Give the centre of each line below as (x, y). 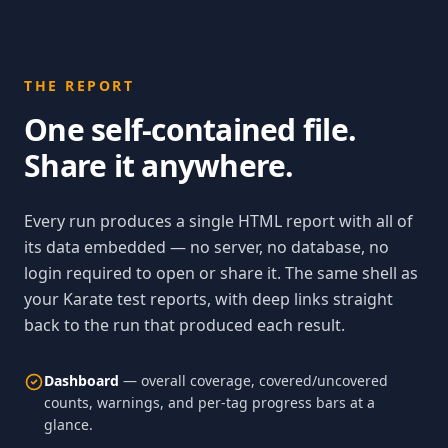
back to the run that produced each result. (184, 325)
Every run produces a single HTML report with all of (218, 221)
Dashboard (81, 380)
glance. (68, 424)
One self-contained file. (190, 129)
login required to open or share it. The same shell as (221, 273)
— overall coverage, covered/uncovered (253, 380)
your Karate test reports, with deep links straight (208, 299)
